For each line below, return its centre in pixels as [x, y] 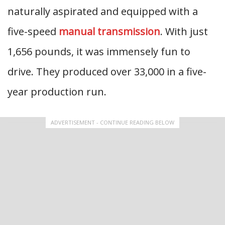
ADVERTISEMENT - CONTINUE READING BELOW [113, 122]
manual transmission [109, 31]
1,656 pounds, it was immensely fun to [99, 51]
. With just [184, 31]
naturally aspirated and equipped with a [103, 11]
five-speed [33, 31]
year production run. [57, 91]
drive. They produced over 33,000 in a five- [107, 71]
